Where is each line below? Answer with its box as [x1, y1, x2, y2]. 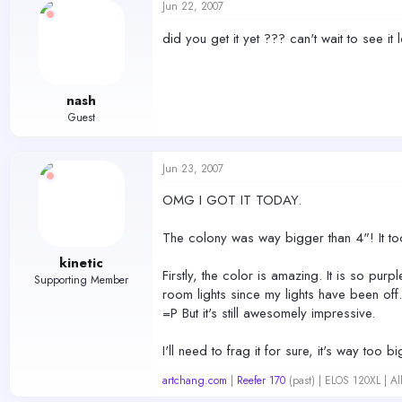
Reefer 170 [237, 372, 285, 389]
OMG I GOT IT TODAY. [162, 190, 301, 210]
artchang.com [162, 372, 227, 389]
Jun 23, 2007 [162, 161, 223, 177]
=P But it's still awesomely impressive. [162, 303, 375, 323]
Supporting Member [34, 271, 128, 288]
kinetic [59, 252, 103, 273]
